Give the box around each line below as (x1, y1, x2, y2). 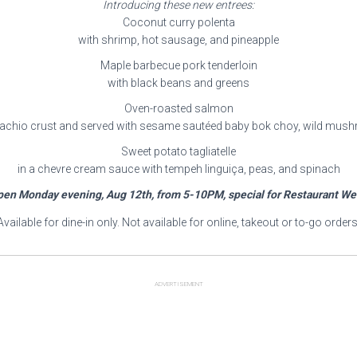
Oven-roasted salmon (124, 102, 233, 115)
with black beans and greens (108, 76, 249, 89)
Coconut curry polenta (122, 16, 235, 29)
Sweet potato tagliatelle (121, 145, 236, 158)
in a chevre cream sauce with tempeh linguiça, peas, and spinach (17, 163, 340, 175)
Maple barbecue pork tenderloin (100, 59, 257, 72)
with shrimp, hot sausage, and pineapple (78, 33, 279, 46)
